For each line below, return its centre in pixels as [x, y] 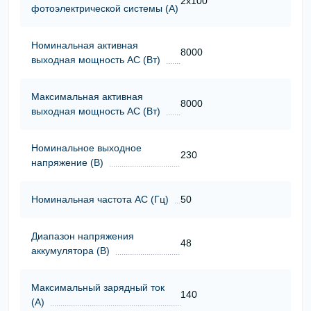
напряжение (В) [67, 162]
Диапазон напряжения [83, 236]
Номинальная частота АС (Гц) [100, 199]
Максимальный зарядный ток [98, 287]
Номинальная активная [85, 45]
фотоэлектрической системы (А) [105, 8]
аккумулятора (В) [70, 250]
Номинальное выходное [86, 148]
